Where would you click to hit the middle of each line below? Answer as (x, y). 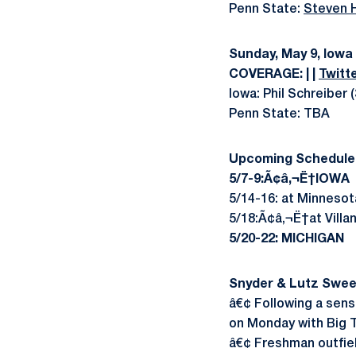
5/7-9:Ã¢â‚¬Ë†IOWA (289, 180)
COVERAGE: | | (274, 75)
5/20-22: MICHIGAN (286, 239)
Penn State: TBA (279, 114)
